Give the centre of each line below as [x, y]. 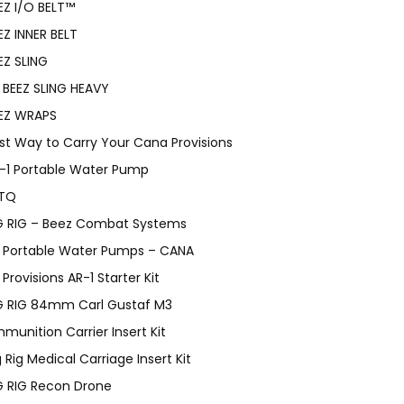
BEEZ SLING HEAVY [56, 88]
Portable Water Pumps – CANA [98, 250]
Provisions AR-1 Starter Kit [81, 277]
